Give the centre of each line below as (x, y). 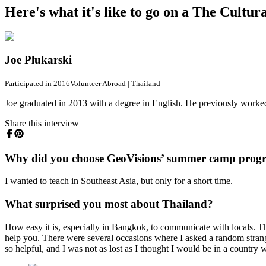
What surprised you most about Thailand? (109, 204)
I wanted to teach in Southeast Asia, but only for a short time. (119, 181)
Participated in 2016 (37, 83)
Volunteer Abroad (98, 83)
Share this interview (42, 123)
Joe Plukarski (38, 60)
